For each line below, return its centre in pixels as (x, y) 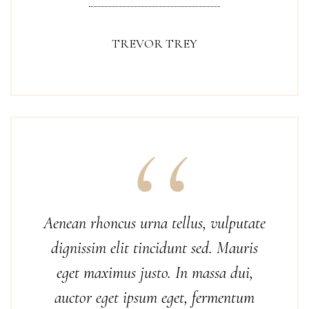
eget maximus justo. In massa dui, (154, 273)
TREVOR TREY (154, 43)
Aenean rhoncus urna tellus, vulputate (154, 223)
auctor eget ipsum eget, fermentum (154, 298)
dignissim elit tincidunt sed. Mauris (154, 248)
